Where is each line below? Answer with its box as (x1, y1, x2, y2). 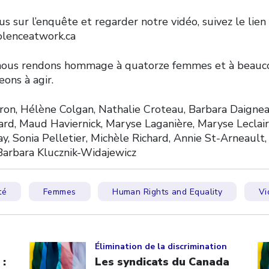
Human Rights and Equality (112, 186, 223, 198)
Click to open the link (29, 228, 141, 242)
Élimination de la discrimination (95, 240, 227, 252)
